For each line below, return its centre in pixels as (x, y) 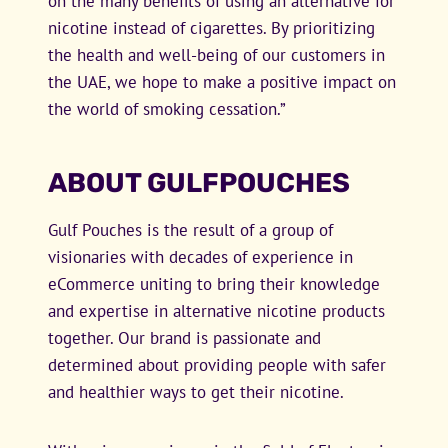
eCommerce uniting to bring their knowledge (214, 283)
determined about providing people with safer (217, 364)
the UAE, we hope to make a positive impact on (222, 81)
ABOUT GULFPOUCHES (199, 183)
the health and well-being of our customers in (216, 54)
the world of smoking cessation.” (167, 108)
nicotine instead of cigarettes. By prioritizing (211, 27)
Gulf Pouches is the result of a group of (190, 229)
